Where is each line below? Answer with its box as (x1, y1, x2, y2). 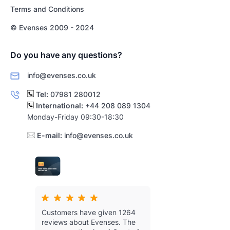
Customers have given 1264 (42, 207, 136, 217)
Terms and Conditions (10, 4, 84, 13)
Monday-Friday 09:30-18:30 (27, 112, 124, 121)
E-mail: (37, 130, 62, 140)
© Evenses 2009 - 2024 (10, 23, 94, 32)
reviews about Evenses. (42, 217, 121, 226)
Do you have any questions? (10, 49, 122, 60)
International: (36, 101, 83, 110)
